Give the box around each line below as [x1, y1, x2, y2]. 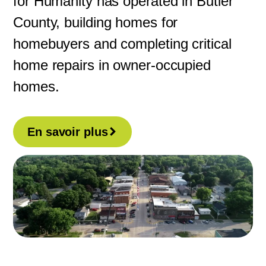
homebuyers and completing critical [13, 36, 232, 52]
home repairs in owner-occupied [13, 57, 211, 73]
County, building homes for [13, 14, 178, 30]
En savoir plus [27, 125, 108, 138]
